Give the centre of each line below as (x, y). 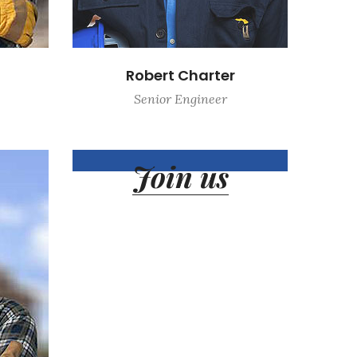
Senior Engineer (180, 99)
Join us (180, 176)
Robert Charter (180, 75)
